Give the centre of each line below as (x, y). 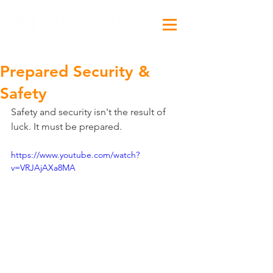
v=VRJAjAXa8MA (43, 168)
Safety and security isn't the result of (90, 112)
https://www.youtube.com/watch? (75, 155)
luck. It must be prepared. (66, 126)
